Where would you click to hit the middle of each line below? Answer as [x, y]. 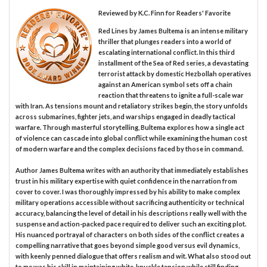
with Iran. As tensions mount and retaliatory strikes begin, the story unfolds [132, 106]
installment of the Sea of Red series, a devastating [173, 63]
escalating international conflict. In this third [166, 52]
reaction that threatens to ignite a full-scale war [171, 95]
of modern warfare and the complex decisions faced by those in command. [129, 149]
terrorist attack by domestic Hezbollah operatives [175, 74]
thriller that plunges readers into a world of [164, 42]
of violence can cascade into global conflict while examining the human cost [131, 138]
